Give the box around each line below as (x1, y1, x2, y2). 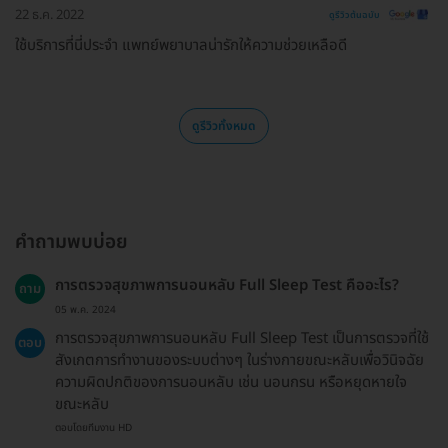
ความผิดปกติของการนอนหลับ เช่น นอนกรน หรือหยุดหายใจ (55, 371, 407, 395)
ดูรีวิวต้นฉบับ (329, 8, 381, 23)
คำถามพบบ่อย (15, 228, 128, 258)
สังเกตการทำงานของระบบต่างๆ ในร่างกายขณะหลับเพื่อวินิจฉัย (55, 349, 424, 373)
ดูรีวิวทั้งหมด (192, 117, 256, 136)
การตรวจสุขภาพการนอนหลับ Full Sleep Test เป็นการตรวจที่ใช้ (55, 327, 429, 351)
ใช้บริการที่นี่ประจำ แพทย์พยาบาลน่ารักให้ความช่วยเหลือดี (15, 34, 347, 58)
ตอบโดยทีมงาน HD (55, 420, 132, 437)
